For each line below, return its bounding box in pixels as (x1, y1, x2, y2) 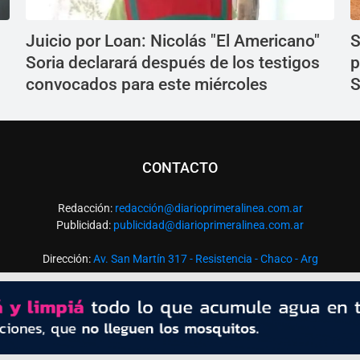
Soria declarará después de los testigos (26, 53, 320, 72)
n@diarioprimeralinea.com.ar (157, 202, 303, 215)
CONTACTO (142, 159, 218, 176)
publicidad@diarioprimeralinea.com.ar (113, 219, 304, 231)
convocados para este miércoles (26, 75, 268, 94)
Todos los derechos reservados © (97, 286, 263, 299)
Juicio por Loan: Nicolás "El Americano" (26, 31, 320, 51)
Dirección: (42, 252, 93, 265)
